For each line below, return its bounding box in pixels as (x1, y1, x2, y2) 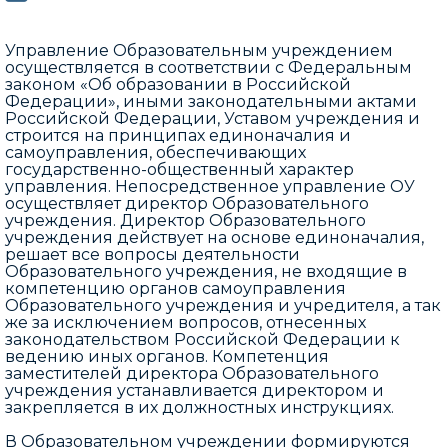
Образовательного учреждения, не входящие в (5, 262, 407, 281)
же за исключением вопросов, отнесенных (5, 313, 366, 332)
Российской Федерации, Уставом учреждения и (5, 109, 420, 128)
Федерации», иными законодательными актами (5, 92, 417, 111)
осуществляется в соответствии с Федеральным (5, 58, 412, 77)
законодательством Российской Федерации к (5, 330, 400, 349)
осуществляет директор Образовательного (5, 194, 369, 213)
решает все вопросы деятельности (5, 245, 300, 264)
